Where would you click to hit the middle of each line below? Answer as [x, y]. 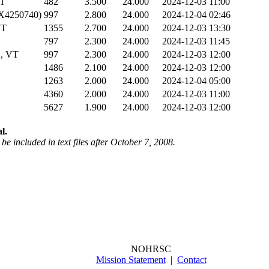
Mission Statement [131, 259]
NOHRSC [151, 249]
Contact [192, 259]
